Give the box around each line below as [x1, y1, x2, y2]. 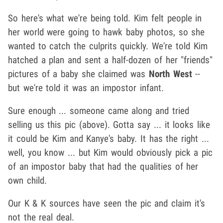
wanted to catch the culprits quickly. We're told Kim [8, 40, 208, 52]
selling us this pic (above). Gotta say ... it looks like [8, 119, 210, 131]
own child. [8, 175, 47, 187]
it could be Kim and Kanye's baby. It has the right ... [8, 133, 209, 145]
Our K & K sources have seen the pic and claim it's [8, 198, 205, 210]
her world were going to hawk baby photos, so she [8, 26, 205, 38]
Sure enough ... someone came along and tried [8, 105, 189, 117]
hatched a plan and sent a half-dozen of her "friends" [8, 54, 213, 66]
